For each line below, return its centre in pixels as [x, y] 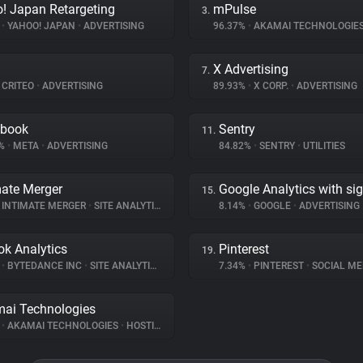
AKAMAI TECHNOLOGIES [63, 326]
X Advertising [251, 69]
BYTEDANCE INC [45, 266]
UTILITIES [323, 146]
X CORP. [271, 86]
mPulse [235, 9]
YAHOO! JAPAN [41, 26]
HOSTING [139, 326]
